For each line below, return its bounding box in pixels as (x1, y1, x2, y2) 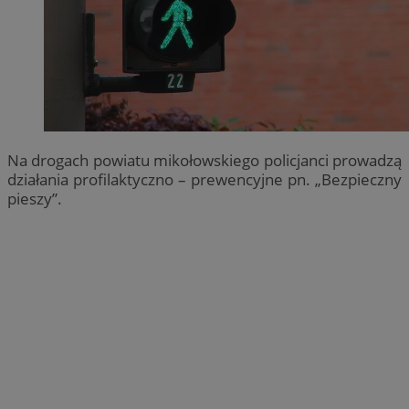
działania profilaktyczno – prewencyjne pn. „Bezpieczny (7, 168, 402, 190)
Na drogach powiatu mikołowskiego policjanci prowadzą (7, 149, 402, 171)
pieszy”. (7, 187, 62, 209)
